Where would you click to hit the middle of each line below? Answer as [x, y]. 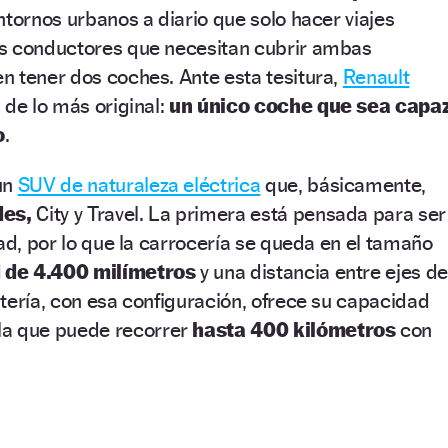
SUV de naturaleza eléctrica [139, 184]
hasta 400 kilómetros [294, 329]
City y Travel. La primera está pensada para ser [238, 213]
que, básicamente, [343, 184]
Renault [376, 76]
